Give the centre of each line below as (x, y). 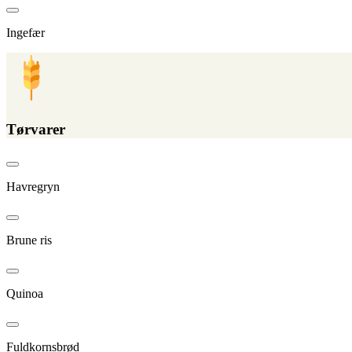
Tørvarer (36, 129)
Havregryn (33, 186)
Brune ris (29, 240)
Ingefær (26, 33)
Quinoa (25, 293)
